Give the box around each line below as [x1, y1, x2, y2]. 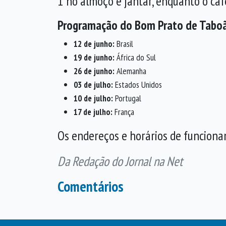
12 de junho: [74, 38, 115, 49]
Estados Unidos [113, 79, 162, 90]
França [112, 106, 134, 118]
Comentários [58, 177, 124, 196]
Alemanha [115, 65, 146, 77]
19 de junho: [74, 51, 115, 63]
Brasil [115, 38, 133, 49]
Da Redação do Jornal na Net [58, 153, 183, 169]
